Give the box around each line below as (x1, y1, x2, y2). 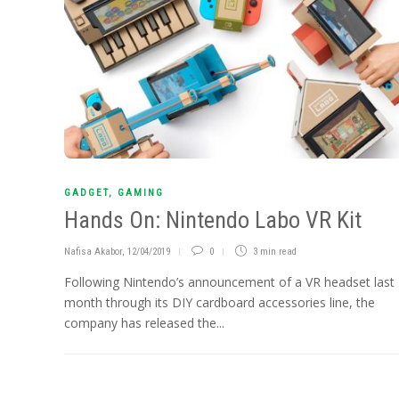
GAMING (118, 187, 164, 199)
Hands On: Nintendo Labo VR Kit (64, 207, 362, 234)
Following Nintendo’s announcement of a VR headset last (64, 273, 395, 291)
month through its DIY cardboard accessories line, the (64, 294, 375, 312)
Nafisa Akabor (64, 246, 122, 258)
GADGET (64, 187, 109, 199)
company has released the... (64, 314, 224, 332)
